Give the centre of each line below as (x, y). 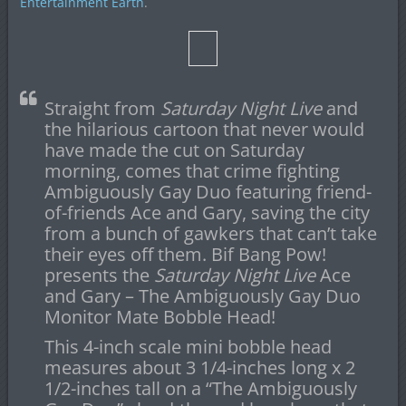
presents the (99, 275)
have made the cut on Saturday (174, 150)
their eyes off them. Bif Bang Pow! (185, 254)
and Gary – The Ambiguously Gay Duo (202, 296)
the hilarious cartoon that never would (204, 129)
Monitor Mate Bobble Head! (159, 317)
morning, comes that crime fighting (192, 171)
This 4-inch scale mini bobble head (188, 347)
